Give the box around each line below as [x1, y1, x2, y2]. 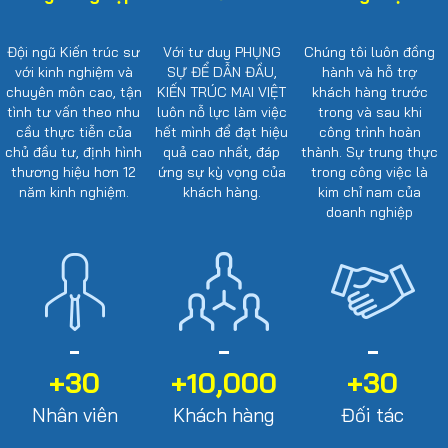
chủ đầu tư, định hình [5, 143, 143, 162]
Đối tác [341, 403, 405, 428]
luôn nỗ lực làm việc [156, 103, 287, 122]
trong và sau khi [317, 103, 422, 122]
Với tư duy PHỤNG [162, 43, 281, 62]
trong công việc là [311, 163, 429, 182]
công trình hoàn [318, 123, 421, 142]
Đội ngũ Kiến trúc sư [7, 43, 141, 62]
